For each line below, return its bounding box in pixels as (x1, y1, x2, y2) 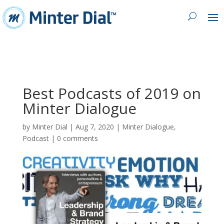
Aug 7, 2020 (75, 121, 114, 131)
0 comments (56, 133, 98, 143)
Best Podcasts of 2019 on (22, 82, 201, 103)
